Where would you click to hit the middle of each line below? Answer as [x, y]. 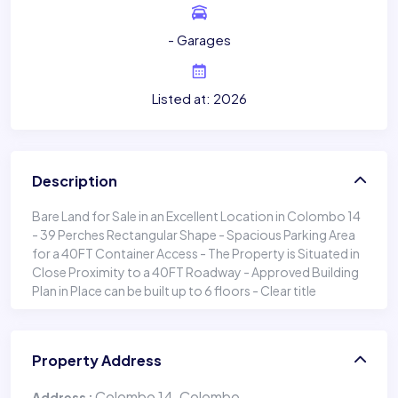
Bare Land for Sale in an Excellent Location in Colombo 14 [196, 216]
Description [75, 181]
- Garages [199, 40]
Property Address [97, 361]
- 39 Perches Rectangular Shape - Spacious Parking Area [194, 235]
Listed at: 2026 [199, 99]
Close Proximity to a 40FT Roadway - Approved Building [195, 272]
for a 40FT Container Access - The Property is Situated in [196, 254]
